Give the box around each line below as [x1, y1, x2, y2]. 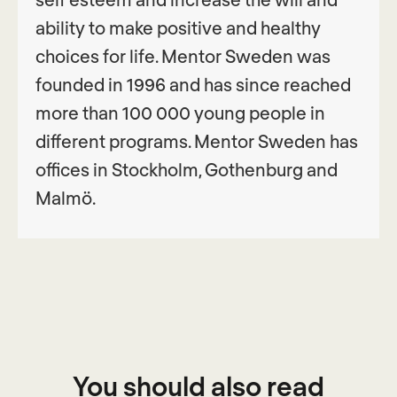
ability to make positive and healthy [35, 17, 321, 39]
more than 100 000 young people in [35, 102, 325, 124]
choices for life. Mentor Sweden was [35, 45, 331, 67]
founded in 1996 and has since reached [35, 74, 351, 96]
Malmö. [35, 187, 96, 209]
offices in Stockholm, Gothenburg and [35, 159, 338, 181]
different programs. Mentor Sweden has [35, 130, 358, 152]
